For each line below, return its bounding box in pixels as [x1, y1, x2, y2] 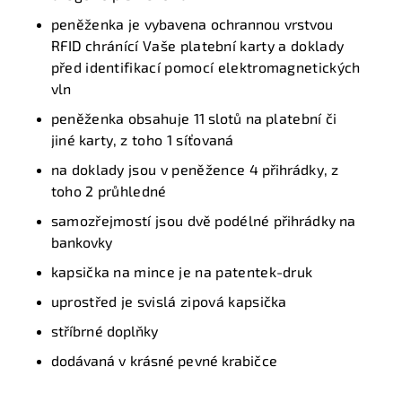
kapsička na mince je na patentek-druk [50, 263, 313, 281]
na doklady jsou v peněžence [50, 161, 249, 179]
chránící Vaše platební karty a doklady [85, 37, 345, 55]
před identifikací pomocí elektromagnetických [50, 58, 361, 76]
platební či [261, 109, 337, 127]
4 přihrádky [249, 161, 324, 179]
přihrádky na [273, 212, 356, 230]
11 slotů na [193, 109, 262, 127]
